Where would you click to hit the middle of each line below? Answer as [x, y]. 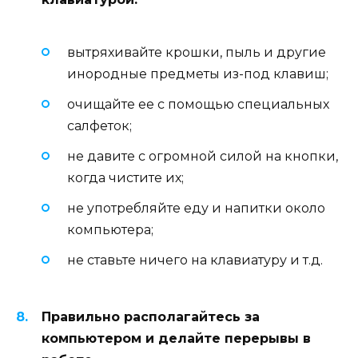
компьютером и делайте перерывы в [176, 338]
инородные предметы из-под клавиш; [198, 74]
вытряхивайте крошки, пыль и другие [197, 52]
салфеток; [99, 125]
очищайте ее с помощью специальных [198, 104]
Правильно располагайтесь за [151, 316]
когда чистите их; [125, 177]
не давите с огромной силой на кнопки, [203, 156]
